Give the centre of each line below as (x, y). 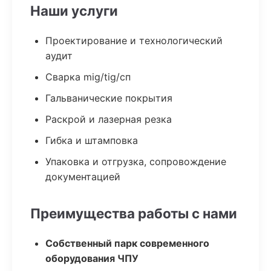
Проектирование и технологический (134, 41)
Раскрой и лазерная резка (109, 119)
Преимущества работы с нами (134, 213)
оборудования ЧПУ (92, 258)
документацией (83, 177)
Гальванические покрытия (109, 98)
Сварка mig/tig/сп (88, 77)
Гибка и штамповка (92, 140)
